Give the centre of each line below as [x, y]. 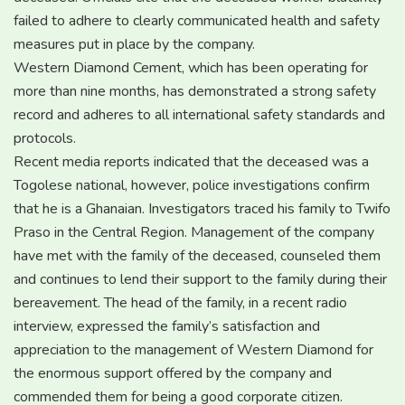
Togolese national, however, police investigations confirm [192, 185]
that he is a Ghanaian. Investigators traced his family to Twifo [202, 208]
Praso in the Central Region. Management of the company [194, 232]
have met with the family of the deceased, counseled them [197, 255]
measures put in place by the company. [134, 44]
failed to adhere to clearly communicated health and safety [197, 20]
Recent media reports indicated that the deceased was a [191, 161]
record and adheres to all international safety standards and [199, 114]
